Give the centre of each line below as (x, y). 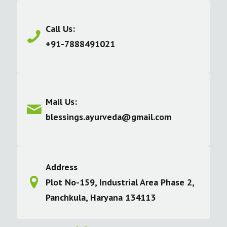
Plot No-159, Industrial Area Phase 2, (120, 182)
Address (61, 167)
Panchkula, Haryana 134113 (100, 197)
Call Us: (60, 29)
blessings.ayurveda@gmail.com (108, 117)
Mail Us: (61, 102)
